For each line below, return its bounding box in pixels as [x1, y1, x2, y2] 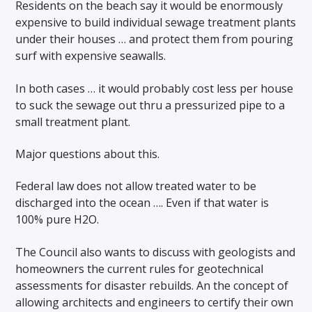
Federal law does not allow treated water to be [15, 178, 257, 194]
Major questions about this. [15, 146, 160, 162]
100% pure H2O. [15, 212, 100, 228]
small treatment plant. [15, 114, 131, 130]
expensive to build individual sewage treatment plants [15, 15, 297, 31]
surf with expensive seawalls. [15, 48, 166, 64]
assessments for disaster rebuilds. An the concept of [15, 277, 289, 293]
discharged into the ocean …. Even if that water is [15, 195, 270, 211]
